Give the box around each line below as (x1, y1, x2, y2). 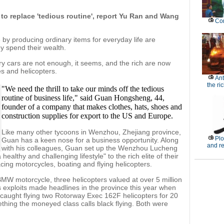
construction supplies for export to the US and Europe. (1, 111, 173, 120)
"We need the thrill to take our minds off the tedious (1, 84, 164, 93)
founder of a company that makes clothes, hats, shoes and (1, 102, 182, 111)
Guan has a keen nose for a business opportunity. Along (1, 136, 178, 144)
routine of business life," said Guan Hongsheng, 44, (1, 93, 164, 102)
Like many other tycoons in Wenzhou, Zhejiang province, (1, 128, 181, 136)
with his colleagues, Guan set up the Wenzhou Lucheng (1, 144, 177, 152)
